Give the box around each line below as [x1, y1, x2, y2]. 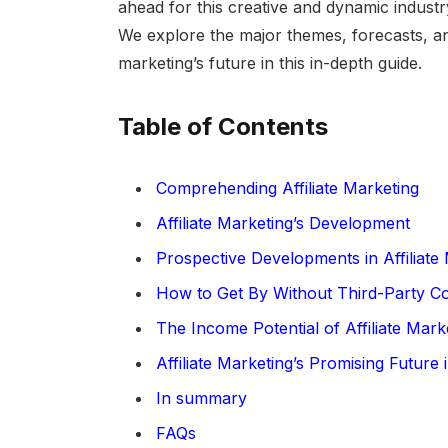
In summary [155, 388, 247, 409]
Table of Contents [117, 112, 328, 142]
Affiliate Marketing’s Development [155, 213, 410, 234]
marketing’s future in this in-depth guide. [117, 53, 422, 74]
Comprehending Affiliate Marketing [155, 178, 419, 199]
